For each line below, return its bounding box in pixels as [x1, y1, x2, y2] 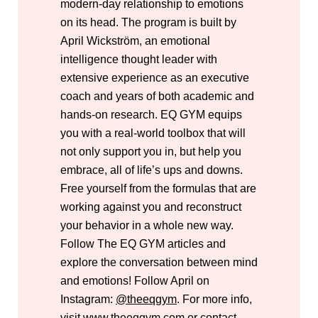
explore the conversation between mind [60, 256, 258, 268]
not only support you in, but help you [60, 145, 241, 158]
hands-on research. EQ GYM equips [60, 108, 242, 121]
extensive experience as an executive [60, 71, 249, 84]
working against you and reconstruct [60, 200, 241, 213]
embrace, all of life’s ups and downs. [60, 163, 243, 176]
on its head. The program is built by [60, 16, 236, 28]
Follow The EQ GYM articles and [60, 237, 226, 250]
